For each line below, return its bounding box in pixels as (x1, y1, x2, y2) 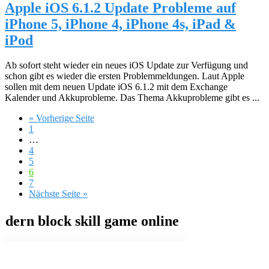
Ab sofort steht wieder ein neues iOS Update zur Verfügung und (5, 60, 248, 71)
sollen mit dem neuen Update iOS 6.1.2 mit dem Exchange (5, 82, 228, 92)
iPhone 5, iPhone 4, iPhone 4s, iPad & (5, 16, 236, 32)
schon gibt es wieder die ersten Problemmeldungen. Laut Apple (5, 71, 244, 82)
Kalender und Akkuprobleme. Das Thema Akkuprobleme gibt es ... (5, 92, 259, 103)
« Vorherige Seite (29, 113, 94, 124)
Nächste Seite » (29, 189, 88, 199)
